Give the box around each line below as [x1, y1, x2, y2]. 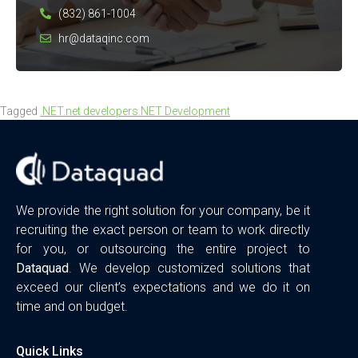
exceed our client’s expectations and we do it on [16, 279, 310, 295]
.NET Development [138, 104, 230, 117]
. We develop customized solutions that [69, 260, 310, 276]
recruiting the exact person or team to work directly [16, 221, 310, 237]
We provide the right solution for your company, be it [16, 202, 310, 218]
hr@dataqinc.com [58, 31, 149, 45]
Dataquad [16, 260, 69, 276]
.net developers [63, 104, 138, 117]
